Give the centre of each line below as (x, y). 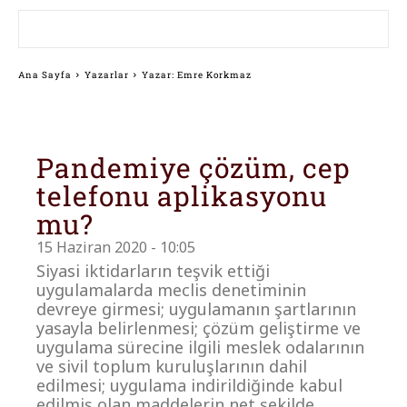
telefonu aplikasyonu (182, 195)
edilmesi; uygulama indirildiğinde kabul (190, 385)
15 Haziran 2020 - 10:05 (116, 247)
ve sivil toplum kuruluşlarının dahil (172, 366)
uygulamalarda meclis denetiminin (172, 289)
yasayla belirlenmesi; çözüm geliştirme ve (199, 328)
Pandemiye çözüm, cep (194, 167)
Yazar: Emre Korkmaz (197, 74)
